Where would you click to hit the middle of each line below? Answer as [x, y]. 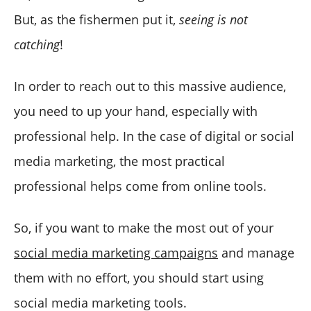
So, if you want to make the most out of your [144, 227]
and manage [256, 252]
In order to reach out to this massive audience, [150, 86]
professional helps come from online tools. [140, 186]
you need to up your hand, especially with [136, 111]
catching [37, 44]
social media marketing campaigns [116, 252]
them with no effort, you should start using [139, 277]
